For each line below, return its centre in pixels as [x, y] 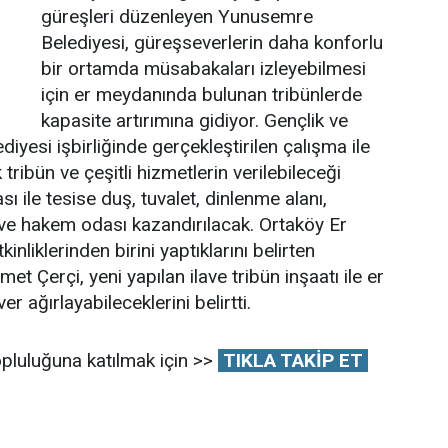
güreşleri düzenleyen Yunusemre [177, 16]
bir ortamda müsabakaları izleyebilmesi [203, 68]
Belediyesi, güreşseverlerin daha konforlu [212, 42]
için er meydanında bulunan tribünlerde [201, 94]
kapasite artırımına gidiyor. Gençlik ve [194, 120]
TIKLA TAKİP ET [292, 360]
